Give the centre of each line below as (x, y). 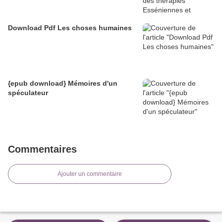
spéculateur (28, 92)
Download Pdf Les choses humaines (70, 28)
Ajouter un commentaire (90, 174)
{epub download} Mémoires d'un (63, 83)
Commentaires (42, 149)
